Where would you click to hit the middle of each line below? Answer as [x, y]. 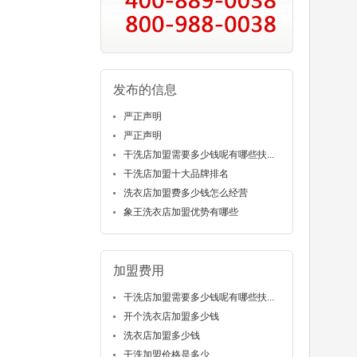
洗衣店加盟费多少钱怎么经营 [185, 193]
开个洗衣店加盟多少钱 [171, 317]
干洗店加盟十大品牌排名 [176, 174]
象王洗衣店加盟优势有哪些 [180, 212]
